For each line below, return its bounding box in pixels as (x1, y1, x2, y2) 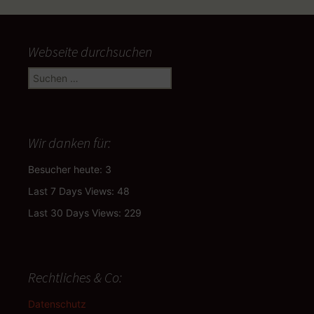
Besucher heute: (28, 163, 105, 175)
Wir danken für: (28, 133, 111, 151)
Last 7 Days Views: (28, 184, 117, 197)
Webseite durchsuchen (28, 42, 152, 60)
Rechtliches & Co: (28, 268, 122, 286)
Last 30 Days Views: (28, 206, 124, 219)
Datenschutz (28, 297, 86, 310)
